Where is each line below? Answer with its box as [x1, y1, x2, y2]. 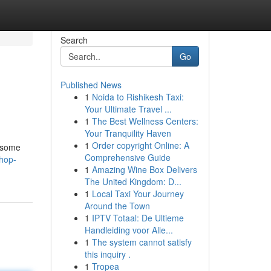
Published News [60, 79, 122, 91]
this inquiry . [84, 248, 131, 260]
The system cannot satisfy [91, 236, 192, 248]
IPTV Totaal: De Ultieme [91, 212, 184, 224]
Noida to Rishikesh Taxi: [91, 91, 184, 103]
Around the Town [84, 200, 150, 212]
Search [60, 34, 88, 46]
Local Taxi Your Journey [91, 188, 184, 200]
